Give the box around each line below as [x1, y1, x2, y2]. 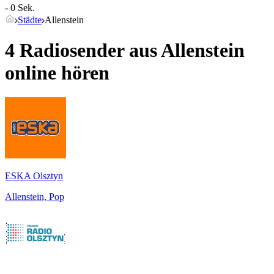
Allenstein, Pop [5, 191, 64, 202]
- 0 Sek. [5, 2, 35, 13]
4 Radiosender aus [5, 39, 161, 61]
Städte [18, 15, 42, 26]
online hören [5, 61, 109, 84]
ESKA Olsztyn [5, 171, 63, 182]
